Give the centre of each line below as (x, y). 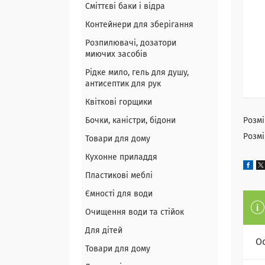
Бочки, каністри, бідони (130, 121)
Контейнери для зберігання (139, 25)
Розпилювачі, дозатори (131, 43)
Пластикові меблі (119, 176)
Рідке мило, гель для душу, (137, 73)
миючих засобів (116, 54)
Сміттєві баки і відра (125, 7)
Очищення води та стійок (135, 212)
